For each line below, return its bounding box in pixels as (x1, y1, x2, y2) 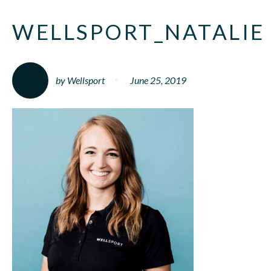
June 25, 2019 (130, 74, 186, 86)
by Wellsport (56, 74, 105, 86)
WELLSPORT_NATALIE (12, 18, 265, 44)
